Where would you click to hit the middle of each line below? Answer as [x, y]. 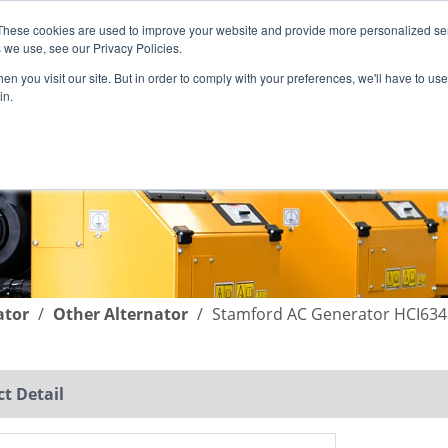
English [58, 45]
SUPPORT [140, 117]
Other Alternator [120, 314]
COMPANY [318, 117]
